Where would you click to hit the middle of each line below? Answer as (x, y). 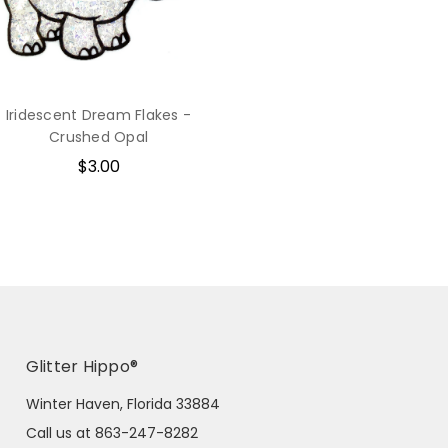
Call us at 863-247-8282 (111, 432)
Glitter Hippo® (82, 366)
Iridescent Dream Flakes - (98, 114)
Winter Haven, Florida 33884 (122, 403)
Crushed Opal (99, 136)
